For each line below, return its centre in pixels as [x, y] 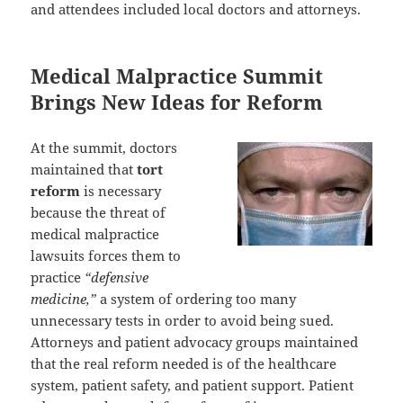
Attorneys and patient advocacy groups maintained [195, 342]
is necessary [121, 191]
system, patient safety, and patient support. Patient [193, 385]
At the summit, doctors [104, 148]
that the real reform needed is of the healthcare [184, 364]
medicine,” [64, 299]
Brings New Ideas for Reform [177, 102]
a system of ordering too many [197, 299]
